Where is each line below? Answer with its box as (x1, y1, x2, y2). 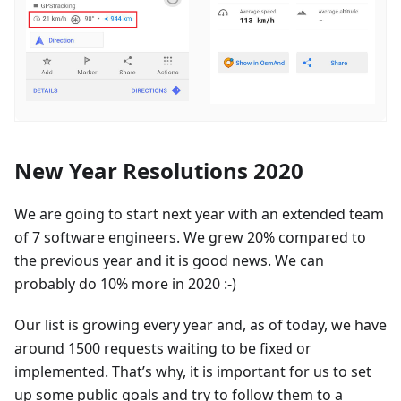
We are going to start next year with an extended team (14, 203, 384, 224)
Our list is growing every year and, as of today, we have (14, 314, 387, 335)
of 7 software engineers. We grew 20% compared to (14, 226, 366, 247)
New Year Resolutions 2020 (14, 155, 303, 185)
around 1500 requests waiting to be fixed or (14, 337, 311, 358)
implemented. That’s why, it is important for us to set (14, 361, 371, 381)
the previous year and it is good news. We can (14, 250, 324, 270)
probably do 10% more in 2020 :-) (14, 273, 236, 294)
